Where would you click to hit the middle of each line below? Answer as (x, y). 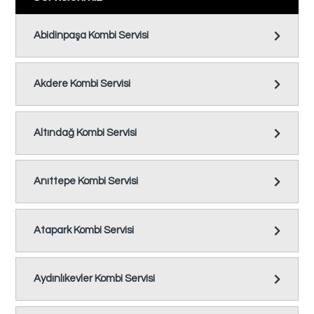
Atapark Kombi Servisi (84, 230)
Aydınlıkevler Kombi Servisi (95, 279)
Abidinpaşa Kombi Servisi (91, 35)
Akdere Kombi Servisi (82, 84)
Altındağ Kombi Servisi (86, 132)
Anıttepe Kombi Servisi (86, 182)
